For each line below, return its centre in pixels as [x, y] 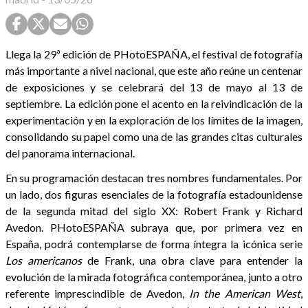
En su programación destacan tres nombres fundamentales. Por [154, 177]
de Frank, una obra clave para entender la [192, 260]
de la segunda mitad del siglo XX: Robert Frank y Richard [154, 210]
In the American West [245, 293]
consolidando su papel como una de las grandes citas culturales [154, 136]
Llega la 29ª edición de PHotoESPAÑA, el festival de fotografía [154, 54]
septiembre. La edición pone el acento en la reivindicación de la [154, 103]
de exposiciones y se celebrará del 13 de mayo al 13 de [154, 87]
